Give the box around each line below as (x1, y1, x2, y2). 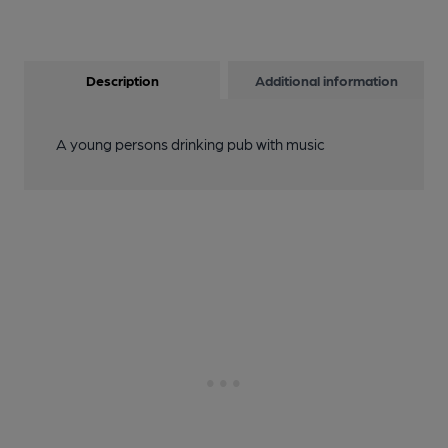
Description (85, 72, 159, 88)
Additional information (254, 72, 398, 88)
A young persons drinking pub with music (56, 135, 325, 153)
